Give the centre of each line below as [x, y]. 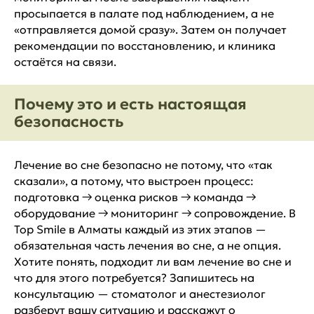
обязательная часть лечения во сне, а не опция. [148, 245]
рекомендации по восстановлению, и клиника [145, 45]
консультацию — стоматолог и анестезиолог [140, 293]
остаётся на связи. [65, 61]
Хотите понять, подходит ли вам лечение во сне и [153, 261]
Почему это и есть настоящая [130, 104]
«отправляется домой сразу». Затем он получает [150, 29]
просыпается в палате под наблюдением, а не [144, 13]
